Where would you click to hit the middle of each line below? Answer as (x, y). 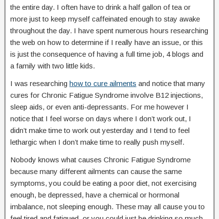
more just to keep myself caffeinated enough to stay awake (105, 19)
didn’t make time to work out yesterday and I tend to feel (100, 130)
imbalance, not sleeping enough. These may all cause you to (108, 207)
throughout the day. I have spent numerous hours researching (109, 31)
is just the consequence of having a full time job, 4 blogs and (107, 54)
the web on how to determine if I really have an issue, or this (107, 42)
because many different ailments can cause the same (96, 171)
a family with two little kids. (53, 66)
